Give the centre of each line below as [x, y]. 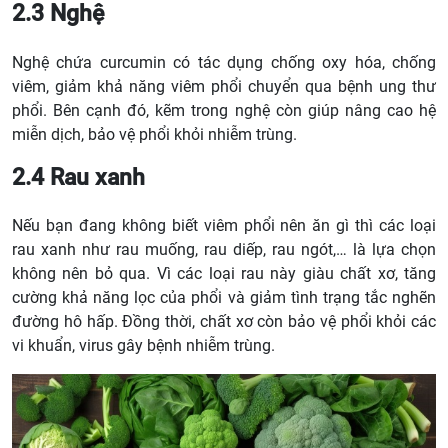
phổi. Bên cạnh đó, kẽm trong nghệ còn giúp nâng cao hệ [224, 110]
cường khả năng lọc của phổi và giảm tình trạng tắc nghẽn [224, 298]
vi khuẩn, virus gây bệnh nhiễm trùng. [143, 346]
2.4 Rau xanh [78, 176]
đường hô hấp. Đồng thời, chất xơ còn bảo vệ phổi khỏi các [224, 322]
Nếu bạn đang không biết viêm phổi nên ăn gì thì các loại [224, 226]
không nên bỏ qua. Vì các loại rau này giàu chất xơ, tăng [224, 274]
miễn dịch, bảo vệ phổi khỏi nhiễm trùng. [154, 134]
